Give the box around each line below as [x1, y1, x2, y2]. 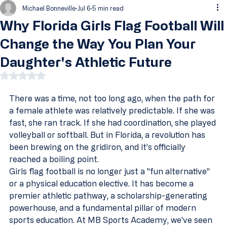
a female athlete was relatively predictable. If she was [9, 106, 217, 115]
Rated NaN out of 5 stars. [22, 71, 108, 79]
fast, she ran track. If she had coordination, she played [9, 118, 218, 127]
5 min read [92, 5, 124, 12]
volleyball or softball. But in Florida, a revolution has [9, 130, 207, 139]
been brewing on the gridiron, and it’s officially [9, 142, 187, 152]
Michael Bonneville [22, 5, 75, 12]
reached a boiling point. [9, 155, 99, 164]
